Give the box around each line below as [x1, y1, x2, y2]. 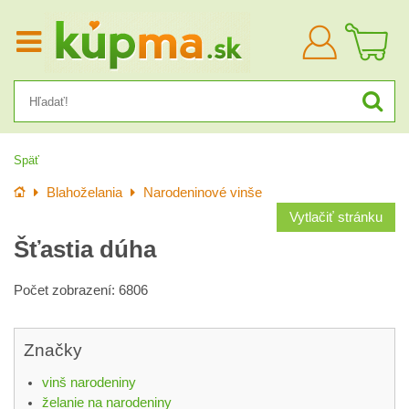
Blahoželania [47, 185, 122, 200]
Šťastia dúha [14, 236, 156, 262]
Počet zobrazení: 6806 [14, 283, 148, 298]
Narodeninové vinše [143, 185, 262, 200]
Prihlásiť [336, 26, 380, 39]
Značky [24, 341, 82, 360]
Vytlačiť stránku [289, 210, 383, 225]
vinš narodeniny [42, 375, 136, 390]
